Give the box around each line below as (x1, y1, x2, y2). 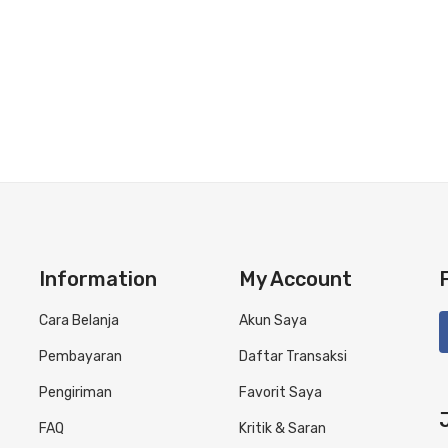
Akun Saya (239, 312, 307, 329)
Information (39, 267, 157, 291)
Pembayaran (39, 348, 122, 365)
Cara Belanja (39, 312, 119, 329)
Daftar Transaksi (239, 348, 347, 365)
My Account (239, 267, 352, 291)
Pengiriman (39, 384, 112, 401)
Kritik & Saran (239, 420, 326, 437)
